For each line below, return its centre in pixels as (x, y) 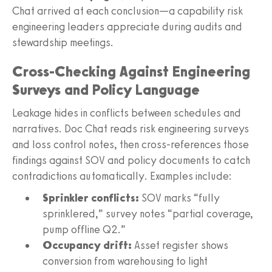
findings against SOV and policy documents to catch (131, 160)
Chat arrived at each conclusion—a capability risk (127, 11)
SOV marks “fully (179, 198)
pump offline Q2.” (84, 229)
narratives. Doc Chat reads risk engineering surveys (131, 128)
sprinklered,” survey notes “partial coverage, (148, 213)
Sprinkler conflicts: (91, 198)
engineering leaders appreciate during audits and (127, 26)
